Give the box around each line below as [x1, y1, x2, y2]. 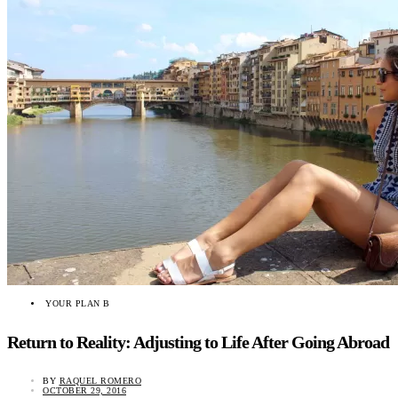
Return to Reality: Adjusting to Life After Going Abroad [7, 331, 389, 352]
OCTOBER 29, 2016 [43, 386, 126, 396]
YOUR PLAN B [45, 298, 110, 309]
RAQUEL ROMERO [59, 376, 141, 386]
